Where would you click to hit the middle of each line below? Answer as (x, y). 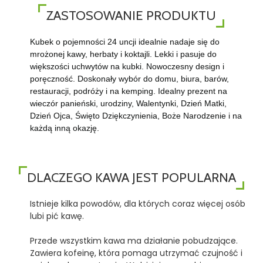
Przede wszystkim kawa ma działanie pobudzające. (134, 241)
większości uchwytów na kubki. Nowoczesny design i (127, 66)
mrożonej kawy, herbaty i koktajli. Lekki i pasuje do (123, 54)
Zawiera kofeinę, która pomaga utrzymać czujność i (136, 253)
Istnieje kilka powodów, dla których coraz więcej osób (137, 204)
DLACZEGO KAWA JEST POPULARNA (131, 178)
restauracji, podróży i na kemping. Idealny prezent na (128, 91)
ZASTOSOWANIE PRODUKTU (131, 16)
